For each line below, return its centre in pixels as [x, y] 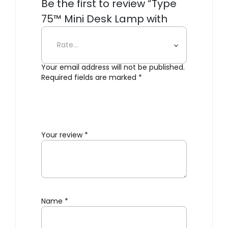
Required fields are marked [90, 78]
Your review [63, 135]
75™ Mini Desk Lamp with [104, 19]
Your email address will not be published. [113, 67]
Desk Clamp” [75, 34]
